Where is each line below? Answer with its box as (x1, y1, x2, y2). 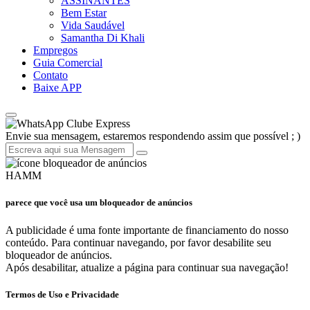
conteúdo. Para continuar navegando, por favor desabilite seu (6, 236, 271, 248)
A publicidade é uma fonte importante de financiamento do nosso (6, 224, 289, 236)
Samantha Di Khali (61, 32, 145, 44)
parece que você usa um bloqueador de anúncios (6, 197, 192, 208)
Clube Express (64, 118, 130, 130)
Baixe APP (33, 82, 82, 94)
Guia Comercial (33, 57, 102, 69)
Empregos (33, 44, 77, 57)
